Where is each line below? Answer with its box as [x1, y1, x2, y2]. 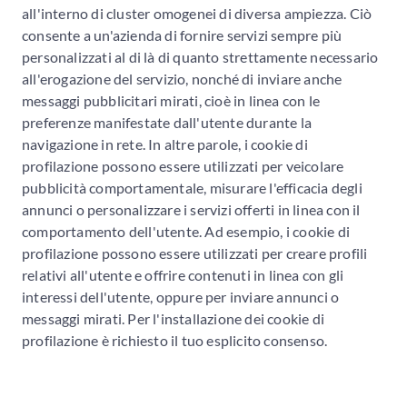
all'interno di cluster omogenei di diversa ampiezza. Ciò [22, 4, 372, 22]
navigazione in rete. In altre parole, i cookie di [22, 134, 308, 153]
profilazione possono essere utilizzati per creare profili [22, 243, 368, 262]
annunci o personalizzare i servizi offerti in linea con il [22, 200, 361, 218]
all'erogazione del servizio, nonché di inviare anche [22, 69, 342, 87]
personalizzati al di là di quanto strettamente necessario [22, 47, 379, 65]
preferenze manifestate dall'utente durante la [22, 113, 313, 131]
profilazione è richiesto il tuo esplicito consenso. [22, 331, 328, 349]
